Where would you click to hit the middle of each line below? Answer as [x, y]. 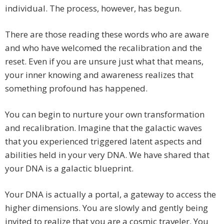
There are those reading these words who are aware [107, 34]
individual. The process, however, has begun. [93, 8]
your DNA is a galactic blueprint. [69, 168]
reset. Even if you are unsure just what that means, [104, 61]
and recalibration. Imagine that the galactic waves [103, 128]
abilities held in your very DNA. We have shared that [107, 155]
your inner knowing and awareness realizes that [99, 75]
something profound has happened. [76, 88]
